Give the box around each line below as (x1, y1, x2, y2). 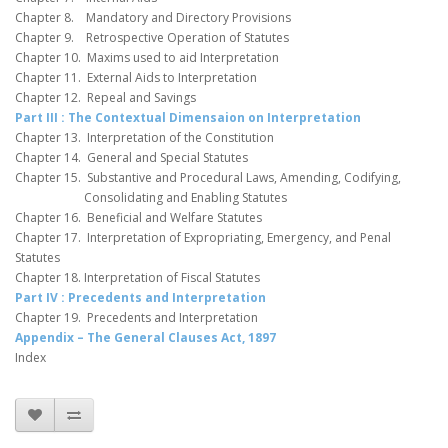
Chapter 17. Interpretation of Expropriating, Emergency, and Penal (15, 229, 391, 247)
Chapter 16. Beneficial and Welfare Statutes (15, 209, 262, 227)
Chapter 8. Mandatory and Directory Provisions (15, 9, 291, 27)
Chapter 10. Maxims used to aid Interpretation (15, 49, 279, 67)
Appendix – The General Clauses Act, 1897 (15, 329, 276, 347)
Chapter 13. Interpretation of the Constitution (15, 129, 274, 147)
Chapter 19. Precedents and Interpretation (15, 309, 258, 327)
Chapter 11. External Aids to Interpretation (15, 69, 257, 87)
